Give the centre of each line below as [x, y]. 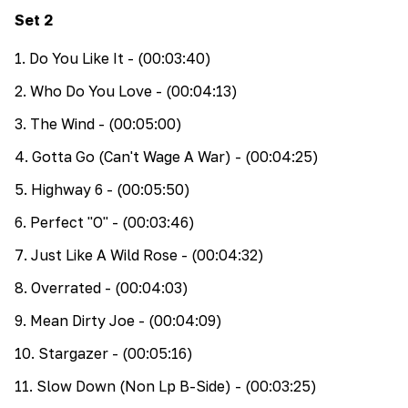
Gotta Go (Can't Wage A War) [132, 156]
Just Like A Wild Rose [104, 255]
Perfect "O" [69, 222]
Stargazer [73, 353]
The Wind [62, 123]
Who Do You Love [91, 91]
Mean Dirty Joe [82, 320]
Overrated [66, 287]
